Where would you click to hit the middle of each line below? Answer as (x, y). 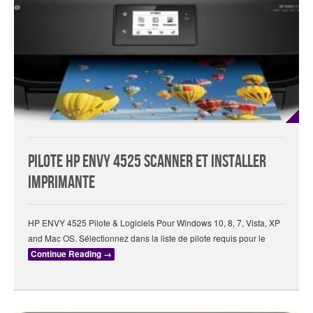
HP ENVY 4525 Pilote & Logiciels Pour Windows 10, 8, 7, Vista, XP (154, 223)
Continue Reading (67, 254)
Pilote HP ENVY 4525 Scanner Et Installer (147, 162)
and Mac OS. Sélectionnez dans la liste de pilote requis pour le (147, 238)
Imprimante (61, 183)
